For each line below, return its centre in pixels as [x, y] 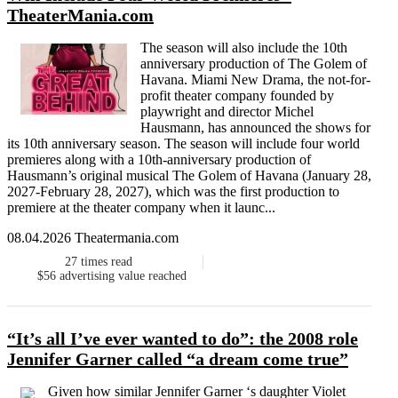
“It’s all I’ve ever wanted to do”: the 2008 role [183, 339]
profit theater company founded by [237, 96]
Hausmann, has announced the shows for [255, 128]
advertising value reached [123, 276]
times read [106, 262]
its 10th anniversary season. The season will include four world [183, 144]
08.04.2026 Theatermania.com [93, 238]
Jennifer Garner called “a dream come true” [178, 359]
